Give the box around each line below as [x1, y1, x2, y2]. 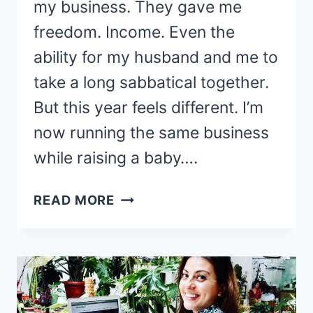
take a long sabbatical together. [34, 73, 269, 93]
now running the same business [34, 123, 269, 143]
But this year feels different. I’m [34, 98, 263, 118]
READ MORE [34, 192, 115, 208]
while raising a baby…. [34, 148, 198, 168]
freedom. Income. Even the [34, 22, 235, 43]
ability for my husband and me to [34, 48, 278, 68]
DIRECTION [114, 228, 190, 245]
